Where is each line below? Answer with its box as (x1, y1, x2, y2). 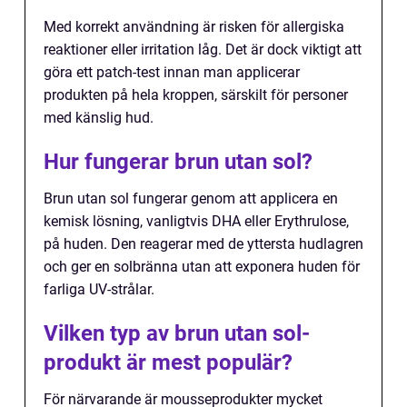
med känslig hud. (44, 109, 154, 126)
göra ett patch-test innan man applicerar (44, 64, 300, 81)
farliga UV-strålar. (44, 281, 154, 298)
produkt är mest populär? (44, 350, 293, 375)
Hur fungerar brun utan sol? (44, 149, 313, 174)
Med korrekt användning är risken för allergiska (44, 18, 344, 35)
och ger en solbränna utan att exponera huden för (44, 258, 360, 275)
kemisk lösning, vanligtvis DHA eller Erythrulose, (44, 213, 349, 230)
